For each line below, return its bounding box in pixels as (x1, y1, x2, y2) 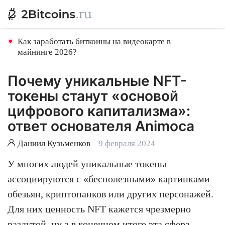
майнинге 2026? (18, 47, 77, 57)
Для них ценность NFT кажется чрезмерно (8, 203, 191, 214)
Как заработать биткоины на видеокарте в (18, 37, 171, 46)
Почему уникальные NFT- (8, 72, 187, 89)
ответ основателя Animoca (8, 118, 194, 135)
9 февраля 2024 (98, 139, 155, 148)
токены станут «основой (8, 87, 178, 104)
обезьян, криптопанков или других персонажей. (8, 188, 213, 199)
